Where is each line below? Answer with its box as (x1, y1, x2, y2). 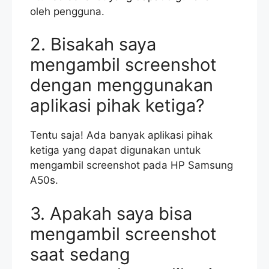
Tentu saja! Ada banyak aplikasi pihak (30, 129, 213, 142)
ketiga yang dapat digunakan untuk (30, 144, 201, 157)
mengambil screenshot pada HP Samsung (30, 159, 233, 172)
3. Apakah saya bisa (30, 202, 192, 224)
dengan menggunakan (30, 74, 213, 96)
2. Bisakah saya (30, 34, 156, 55)
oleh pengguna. (30, 5, 104, 17)
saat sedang (30, 243, 130, 265)
